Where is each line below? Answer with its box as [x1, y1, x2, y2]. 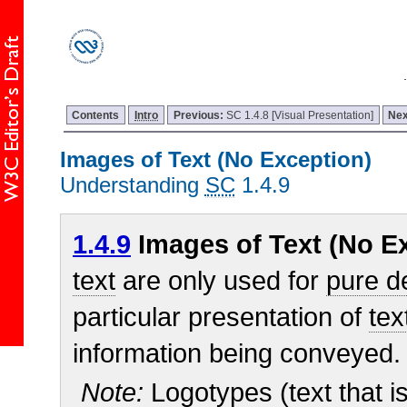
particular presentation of [73, 302, 370, 332]
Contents [72, 108, 120, 121]
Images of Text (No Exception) [59, 147, 372, 173]
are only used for [115, 265, 327, 295]
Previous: [173, 108, 226, 121]
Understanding [59, 173, 205, 198]
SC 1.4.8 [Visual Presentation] [225, 108, 373, 121]
